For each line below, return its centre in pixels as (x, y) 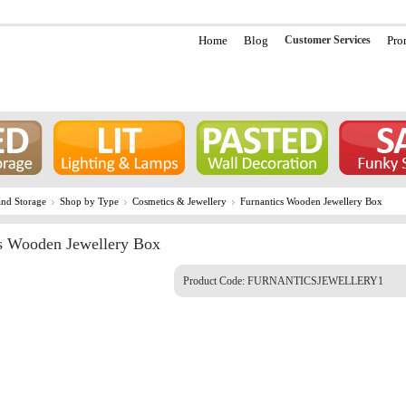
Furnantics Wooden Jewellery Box (311, 201)
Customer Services (327, 40)
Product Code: (215, 281)
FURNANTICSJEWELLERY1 (315, 281)
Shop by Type (89, 201)
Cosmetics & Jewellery (179, 201)
